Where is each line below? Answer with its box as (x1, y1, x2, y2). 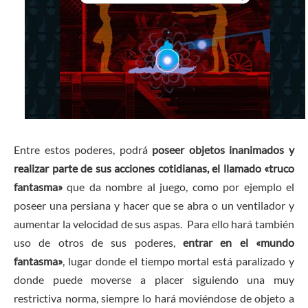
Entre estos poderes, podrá (14, 143, 153, 157)
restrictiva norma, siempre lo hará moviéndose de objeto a (14, 291, 294, 305)
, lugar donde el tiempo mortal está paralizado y (63, 254, 294, 268)
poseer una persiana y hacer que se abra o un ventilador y (14, 199, 294, 212)
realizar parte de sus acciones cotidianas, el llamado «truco (14, 162, 294, 175)
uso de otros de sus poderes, (14, 236, 183, 250)
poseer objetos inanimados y (152, 143, 295, 157)
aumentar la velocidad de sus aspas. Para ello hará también (14, 217, 294, 231)
